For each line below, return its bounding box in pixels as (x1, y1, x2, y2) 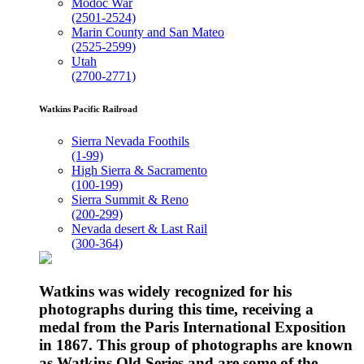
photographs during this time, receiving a (39, 301, 314, 318)
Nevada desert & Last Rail (71, 222, 207, 236)
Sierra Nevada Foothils (71, 134, 189, 149)
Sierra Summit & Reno (71, 193, 188, 207)
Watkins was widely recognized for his (39, 283, 292, 301)
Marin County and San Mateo (71, 25, 224, 40)
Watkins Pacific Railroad (39, 104, 137, 115)
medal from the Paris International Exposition (39, 318, 346, 336)
